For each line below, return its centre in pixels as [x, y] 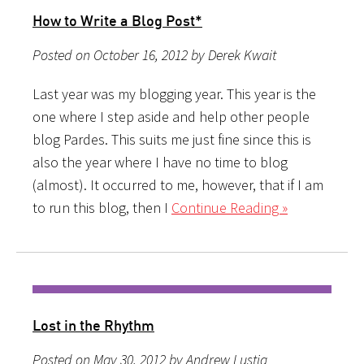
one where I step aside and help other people [171, 116]
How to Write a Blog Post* [117, 20]
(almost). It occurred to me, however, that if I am [178, 184]
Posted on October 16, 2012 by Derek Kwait [154, 54]
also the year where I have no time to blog [160, 162]
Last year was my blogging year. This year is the [174, 93]
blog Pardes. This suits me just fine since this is [172, 139]
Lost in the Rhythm [93, 325]
